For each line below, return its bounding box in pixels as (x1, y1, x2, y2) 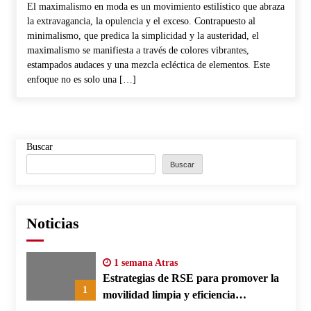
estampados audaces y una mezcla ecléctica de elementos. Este (26, 59, 270, 70)
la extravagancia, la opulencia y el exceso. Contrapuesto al (26, 15, 255, 26)
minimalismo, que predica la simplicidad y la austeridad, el (26, 30, 259, 41)
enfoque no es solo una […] (26, 74, 136, 85)
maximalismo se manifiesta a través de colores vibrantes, (26, 44, 249, 56)
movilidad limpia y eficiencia (102, 288, 235, 301)
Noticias (26, 214, 79, 232)
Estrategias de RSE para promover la (102, 271, 279, 284)
